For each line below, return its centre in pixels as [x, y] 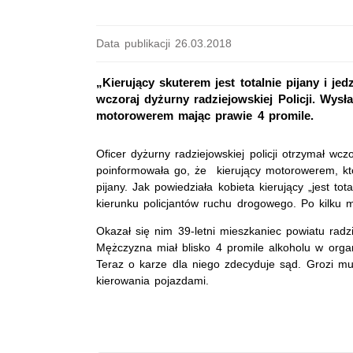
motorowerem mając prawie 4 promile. [205, 116]
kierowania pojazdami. [153, 281]
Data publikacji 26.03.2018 [164, 43]
